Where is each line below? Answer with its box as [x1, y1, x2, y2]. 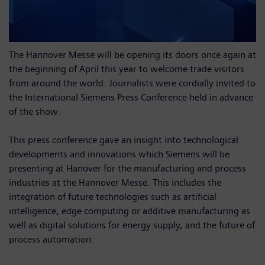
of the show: [9, 105, 61, 117]
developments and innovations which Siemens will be [9, 148, 230, 160]
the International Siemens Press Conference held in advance [9, 91, 253, 103]
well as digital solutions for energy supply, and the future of [9, 219, 255, 231]
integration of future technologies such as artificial [9, 190, 216, 202]
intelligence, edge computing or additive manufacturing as [9, 205, 250, 216]
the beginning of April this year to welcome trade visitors [9, 63, 244, 75]
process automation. [9, 233, 94, 245]
